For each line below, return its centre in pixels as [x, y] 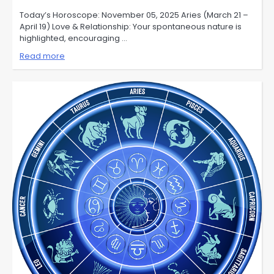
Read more [42, 56]
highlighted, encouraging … [73, 39]
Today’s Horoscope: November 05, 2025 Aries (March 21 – [134, 15]
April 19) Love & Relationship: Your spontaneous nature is [131, 27]
